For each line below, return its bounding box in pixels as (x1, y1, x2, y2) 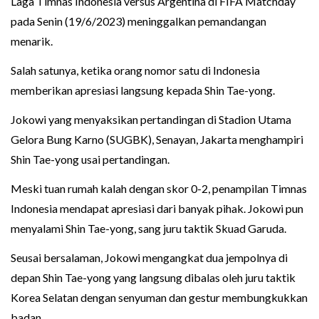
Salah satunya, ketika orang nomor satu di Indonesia (11, 63, 260, 77)
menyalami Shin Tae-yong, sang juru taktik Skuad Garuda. (11, 221, 286, 235)
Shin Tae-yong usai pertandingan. (11, 152, 169, 166)
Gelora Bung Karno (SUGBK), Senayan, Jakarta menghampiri (11, 132, 303, 146)
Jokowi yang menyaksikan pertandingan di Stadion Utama (11, 112, 291, 126)
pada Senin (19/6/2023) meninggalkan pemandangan (11, 14, 266, 28)
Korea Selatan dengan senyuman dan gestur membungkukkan (11, 290, 308, 304)
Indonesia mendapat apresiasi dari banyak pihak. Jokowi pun (11, 201, 303, 215)
